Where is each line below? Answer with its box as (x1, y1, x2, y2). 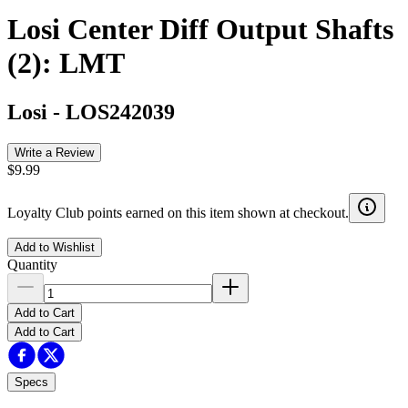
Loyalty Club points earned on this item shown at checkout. (7, 204, 349, 220)
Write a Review (15, 145, 94, 159)
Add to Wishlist (15, 240, 95, 254)
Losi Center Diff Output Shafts (7, 13, 393, 46)
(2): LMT (7, 46, 125, 80)
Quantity (7, 256, 57, 272)
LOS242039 (66, 99, 175, 124)
